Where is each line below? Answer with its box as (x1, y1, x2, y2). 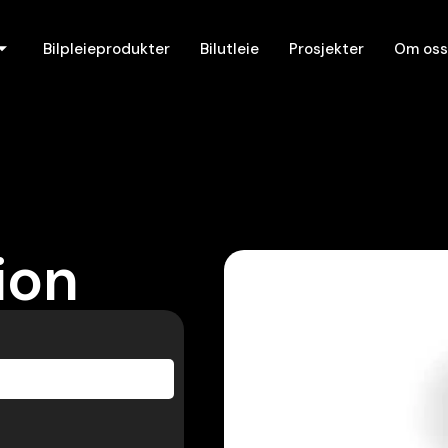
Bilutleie (199, 38, 259, 59)
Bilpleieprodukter (42, 38, 170, 59)
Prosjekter (288, 38, 364, 59)
